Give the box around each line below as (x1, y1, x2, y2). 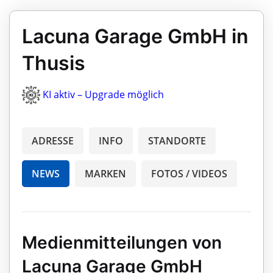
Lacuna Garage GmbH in (22, 24, 249, 48)
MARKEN (85, 167, 126, 181)
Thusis (22, 51, 85, 75)
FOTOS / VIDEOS (151, 167, 227, 181)
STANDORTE (148, 134, 206, 148)
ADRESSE (32, 134, 74, 148)
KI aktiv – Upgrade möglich (43, 87, 164, 101)
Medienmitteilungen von (22, 232, 222, 253)
